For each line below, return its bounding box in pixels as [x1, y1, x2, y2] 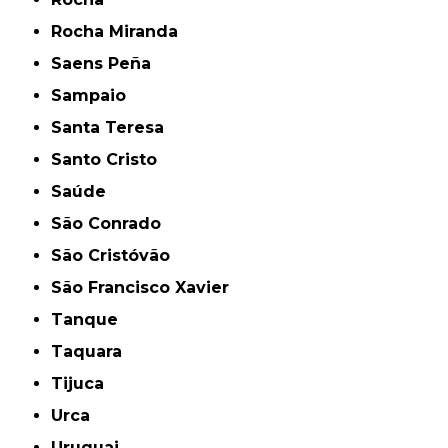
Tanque [63, 310, 119, 330]
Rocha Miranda [62, 22, 179, 42]
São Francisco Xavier [62, 278, 230, 298]
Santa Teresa [62, 118, 165, 138]
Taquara [63, 342, 123, 362]
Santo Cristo [62, 150, 158, 170]
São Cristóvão [62, 246, 171, 266]
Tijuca [63, 374, 105, 394]
